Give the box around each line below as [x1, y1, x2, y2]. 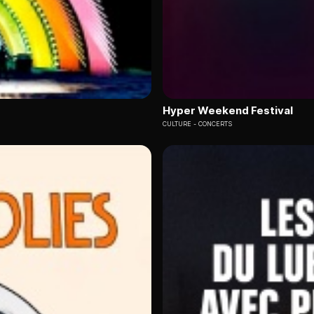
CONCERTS [198, 120, 232, 128]
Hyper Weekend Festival [163, 104, 293, 118]
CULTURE [163, 120, 191, 128]
